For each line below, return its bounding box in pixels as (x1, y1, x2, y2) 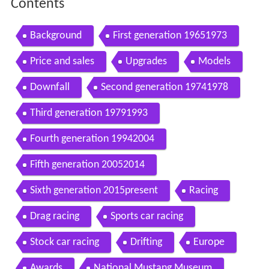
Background (29, 30, 82, 42)
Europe (193, 237, 225, 249)
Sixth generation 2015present (29, 185, 158, 197)
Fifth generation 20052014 (29, 159, 145, 171)
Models (198, 56, 231, 68)
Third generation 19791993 (29, 107, 148, 119)
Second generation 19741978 (100, 82, 228, 94)
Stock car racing (29, 237, 99, 249)
